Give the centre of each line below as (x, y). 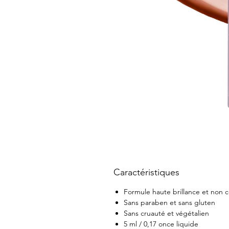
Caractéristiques (146, 172)
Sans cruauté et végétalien (166, 213)
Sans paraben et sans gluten (169, 202)
